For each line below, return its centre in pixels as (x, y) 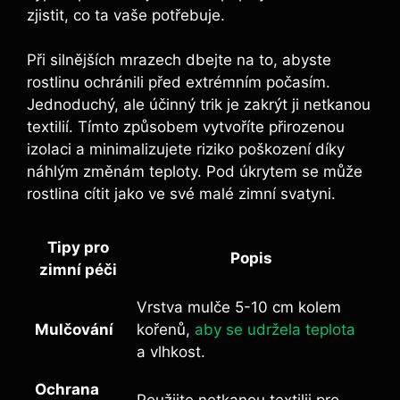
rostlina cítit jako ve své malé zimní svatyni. (181, 194)
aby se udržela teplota (275, 329)
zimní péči (78, 269)
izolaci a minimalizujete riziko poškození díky (186, 150)
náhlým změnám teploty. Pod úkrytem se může (195, 172)
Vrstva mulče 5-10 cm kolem (239, 307)
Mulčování (74, 329)
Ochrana (67, 389)
